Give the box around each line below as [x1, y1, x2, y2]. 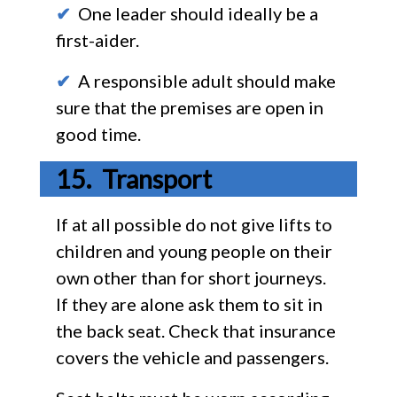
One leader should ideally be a [70, 2, 318, 24]
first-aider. [55, 28, 139, 51]
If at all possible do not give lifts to [55, 213, 332, 235]
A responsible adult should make [70, 69, 336, 91]
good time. [55, 122, 141, 144]
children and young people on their [55, 239, 332, 261]
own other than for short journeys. [55, 266, 326, 288]
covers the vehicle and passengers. [55, 346, 329, 368]
